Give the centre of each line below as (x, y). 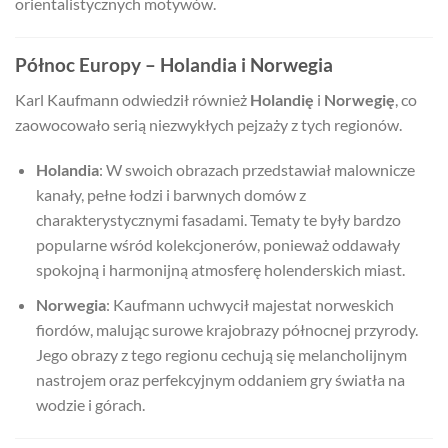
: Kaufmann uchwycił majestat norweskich (249, 304)
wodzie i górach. (90, 404)
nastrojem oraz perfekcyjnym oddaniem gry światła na (220, 379)
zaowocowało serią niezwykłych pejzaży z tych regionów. (208, 124)
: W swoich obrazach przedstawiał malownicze (256, 170)
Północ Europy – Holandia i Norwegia (174, 64)
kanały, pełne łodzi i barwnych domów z (170, 195)
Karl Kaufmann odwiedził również (132, 99)
